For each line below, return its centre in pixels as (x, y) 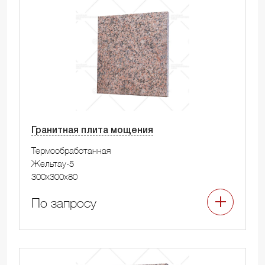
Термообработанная (71, 150)
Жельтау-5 (53, 163)
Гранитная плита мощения (92, 130)
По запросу (64, 203)
